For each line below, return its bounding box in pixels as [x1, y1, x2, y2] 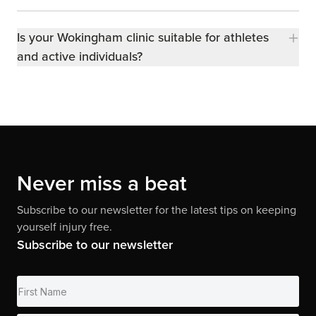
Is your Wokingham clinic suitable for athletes [17, 28, 269, 47]
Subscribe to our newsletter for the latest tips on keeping [17, 202, 296, 219]
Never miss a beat [17, 168, 187, 200]
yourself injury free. [17, 219, 112, 236]
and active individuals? [17, 47, 142, 66]
